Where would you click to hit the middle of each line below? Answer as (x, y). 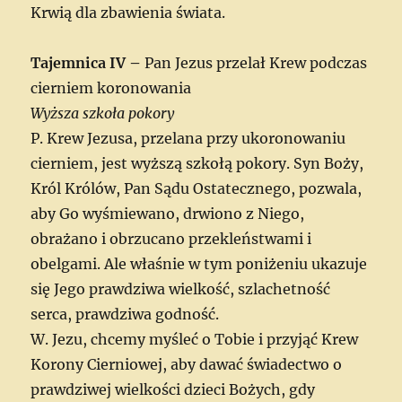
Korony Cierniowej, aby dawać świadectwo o (187, 364)
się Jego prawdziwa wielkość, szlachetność (181, 288)
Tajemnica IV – (88, 62)
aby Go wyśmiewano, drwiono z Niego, (168, 213)
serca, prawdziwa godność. (125, 314)
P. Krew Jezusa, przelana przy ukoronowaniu (188, 138)
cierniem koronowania (111, 87)
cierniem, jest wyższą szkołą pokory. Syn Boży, (197, 163)
